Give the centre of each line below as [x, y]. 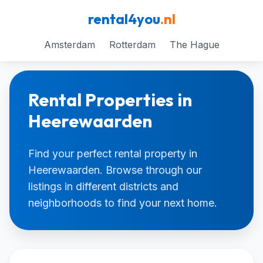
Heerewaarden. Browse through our [115, 170]
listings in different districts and [103, 186]
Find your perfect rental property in [113, 154]
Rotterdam [132, 45]
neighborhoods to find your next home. [123, 203]
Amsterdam [69, 45]
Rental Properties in [110, 100]
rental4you [124, 19]
